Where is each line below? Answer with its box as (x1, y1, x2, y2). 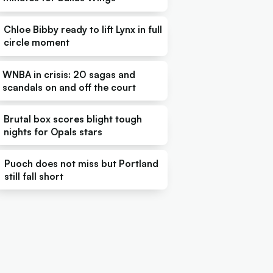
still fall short (4, 169, 64, 182)
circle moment (4, 36, 70, 49)
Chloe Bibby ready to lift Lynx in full (4, 23, 163, 36)
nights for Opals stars (3, 125, 102, 138)
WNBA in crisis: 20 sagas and (2, 68, 135, 80)
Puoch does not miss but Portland (4, 157, 159, 169)
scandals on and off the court (2, 80, 136, 93)
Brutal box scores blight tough (3, 112, 142, 125)
